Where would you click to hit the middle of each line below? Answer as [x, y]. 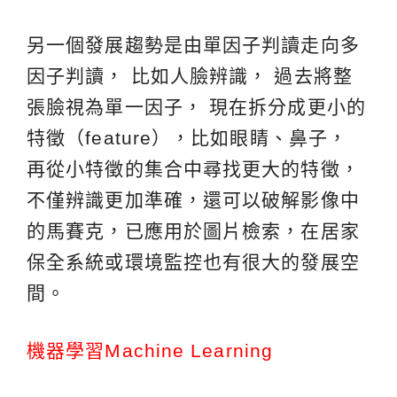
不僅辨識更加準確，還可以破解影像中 [193, 200]
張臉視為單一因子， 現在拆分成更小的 [196, 107]
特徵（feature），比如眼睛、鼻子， [187, 138]
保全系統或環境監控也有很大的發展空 [193, 262]
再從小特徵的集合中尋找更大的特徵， [193, 169]
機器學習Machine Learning [150, 351]
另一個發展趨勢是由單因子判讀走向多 [193, 45]
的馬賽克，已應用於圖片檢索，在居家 [193, 231]
